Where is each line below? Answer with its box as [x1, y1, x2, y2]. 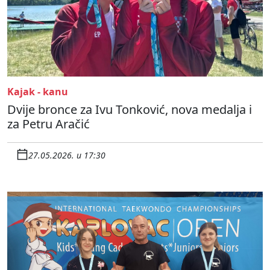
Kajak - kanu [7, 84, 68, 98]
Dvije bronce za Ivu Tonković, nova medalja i [7, 101, 252, 118]
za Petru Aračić [7, 115, 90, 132]
